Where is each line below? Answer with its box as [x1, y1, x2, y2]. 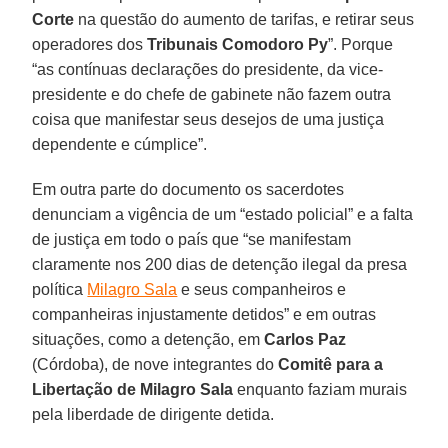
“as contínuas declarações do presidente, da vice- [32, 60, 384, 78]
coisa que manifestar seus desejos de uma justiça [32, 110, 385, 128]
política [32, 280, 88, 298]
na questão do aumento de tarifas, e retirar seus [74, 10, 415, 28]
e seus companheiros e [177, 280, 347, 298]
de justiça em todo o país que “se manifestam [32, 230, 352, 248]
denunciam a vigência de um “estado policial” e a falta [32, 205, 414, 223]
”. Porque [328, 35, 394, 53]
